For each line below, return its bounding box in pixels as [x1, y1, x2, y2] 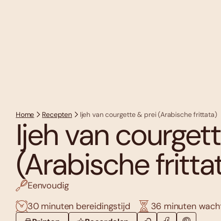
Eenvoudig [28, 179, 69, 191]
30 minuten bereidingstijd [28, 200, 130, 212]
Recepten [42, 110, 72, 119]
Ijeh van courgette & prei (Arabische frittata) [79, 110, 217, 119]
